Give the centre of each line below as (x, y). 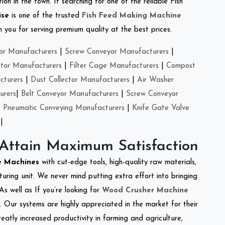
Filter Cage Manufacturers (114, 66)
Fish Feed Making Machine (132, 16)
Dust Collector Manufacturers (80, 80)
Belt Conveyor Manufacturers (70, 94)
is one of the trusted (45, 16)
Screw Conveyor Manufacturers (117, 52)
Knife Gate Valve (161, 108)
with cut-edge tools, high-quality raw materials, (119, 162)
